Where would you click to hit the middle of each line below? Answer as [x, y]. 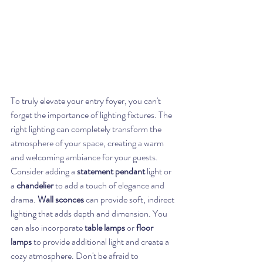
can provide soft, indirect [130, 200]
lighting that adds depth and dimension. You [90, 214]
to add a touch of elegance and [110, 186]
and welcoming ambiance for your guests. [85, 157]
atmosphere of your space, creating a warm [88, 143]
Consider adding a [44, 171]
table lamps [105, 228]
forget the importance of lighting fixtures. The [92, 115]
